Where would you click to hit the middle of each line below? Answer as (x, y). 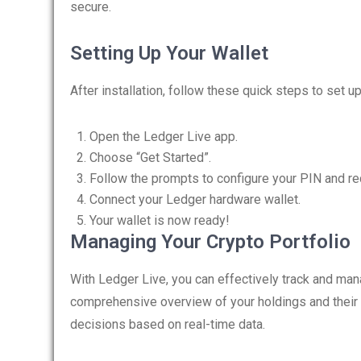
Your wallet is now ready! (160, 220)
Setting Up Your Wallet (169, 53)
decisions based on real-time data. (168, 324)
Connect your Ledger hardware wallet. (195, 199)
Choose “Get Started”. (150, 158)
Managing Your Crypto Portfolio (210, 242)
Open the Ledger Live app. (164, 137)
